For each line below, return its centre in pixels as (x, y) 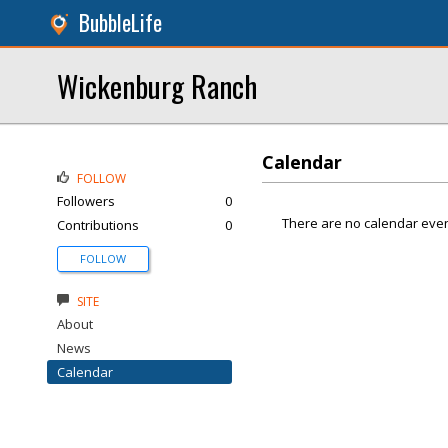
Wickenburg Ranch (157, 85)
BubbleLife (120, 22)
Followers (86, 201)
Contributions (98, 225)
